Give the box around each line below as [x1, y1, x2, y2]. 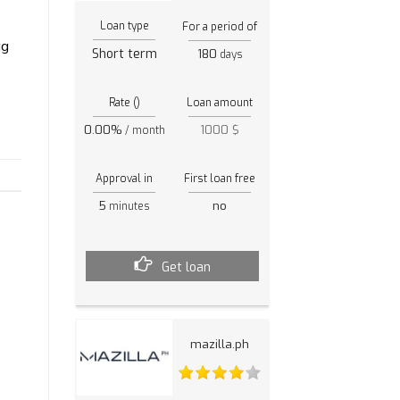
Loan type [99, 18, 149, 33]
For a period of [182, 19, 258, 34]
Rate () [108, 95, 140, 110]
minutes [106, 198, 151, 213]
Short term [91, 45, 157, 62]
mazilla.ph [190, 336, 250, 352]
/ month [121, 122, 165, 137]
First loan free [184, 171, 256, 186]
